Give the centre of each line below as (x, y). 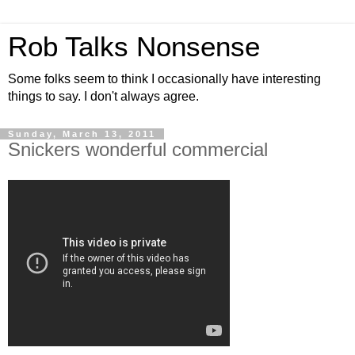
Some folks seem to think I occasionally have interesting (164, 79)
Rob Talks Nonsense (134, 47)
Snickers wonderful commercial (138, 149)
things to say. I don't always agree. (103, 96)
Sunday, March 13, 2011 (82, 134)
